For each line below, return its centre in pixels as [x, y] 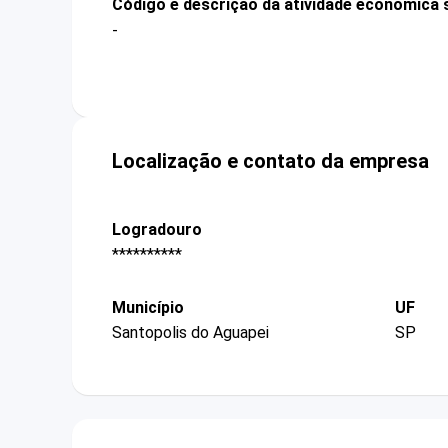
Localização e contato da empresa [270, 160]
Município [148, 308]
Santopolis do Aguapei [190, 333]
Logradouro [157, 229]
